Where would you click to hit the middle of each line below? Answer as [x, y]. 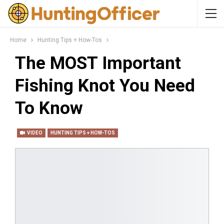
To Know [49, 108]
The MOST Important [98, 63]
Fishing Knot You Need [105, 86]
